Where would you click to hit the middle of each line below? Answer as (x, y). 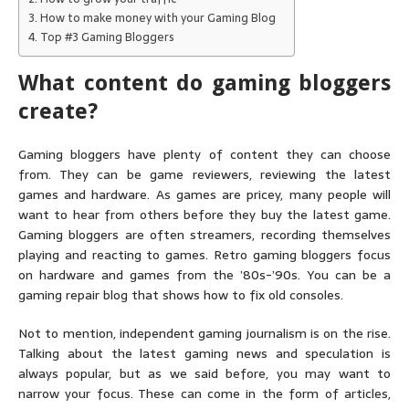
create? (58, 111)
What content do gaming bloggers (204, 83)
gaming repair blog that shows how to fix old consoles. (181, 295)
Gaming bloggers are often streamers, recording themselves (204, 235)
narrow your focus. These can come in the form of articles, (204, 393)
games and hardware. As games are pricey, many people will (204, 194)
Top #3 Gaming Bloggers (107, 37)
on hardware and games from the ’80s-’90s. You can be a (204, 275)
